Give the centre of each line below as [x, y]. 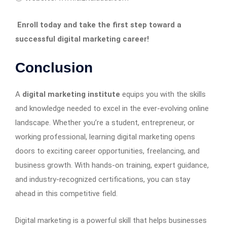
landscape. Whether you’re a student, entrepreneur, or [105, 122]
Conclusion [54, 67]
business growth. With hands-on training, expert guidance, [112, 165]
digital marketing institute [72, 94]
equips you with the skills [164, 94]
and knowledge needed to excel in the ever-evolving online [112, 108]
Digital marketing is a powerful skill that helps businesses [111, 220]
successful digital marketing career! [82, 39]
